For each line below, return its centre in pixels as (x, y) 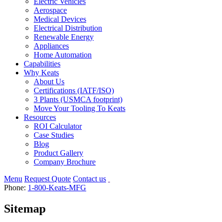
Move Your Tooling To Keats (80, 108)
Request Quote (48, 179)
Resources (40, 117)
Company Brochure (65, 162)
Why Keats (41, 73)
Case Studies (54, 135)
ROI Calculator (58, 126)
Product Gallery (58, 153)
